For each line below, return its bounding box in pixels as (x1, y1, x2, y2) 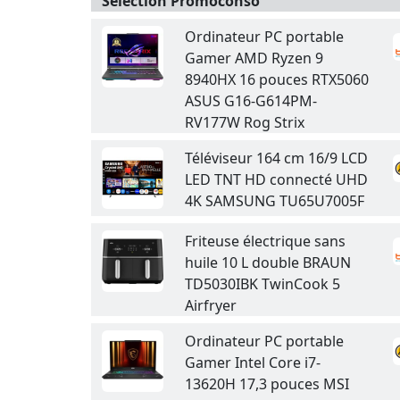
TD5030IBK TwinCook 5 (185, 274, 340, 294)
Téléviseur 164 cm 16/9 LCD (185, 148, 368, 168)
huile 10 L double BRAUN (185, 253, 351, 272)
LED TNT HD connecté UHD (185, 170, 368, 189)
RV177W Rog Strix (185, 112, 304, 132)
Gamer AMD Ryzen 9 (185, 48, 323, 68)
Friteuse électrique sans (185, 231, 346, 251)
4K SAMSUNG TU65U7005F (185, 191, 364, 211)
